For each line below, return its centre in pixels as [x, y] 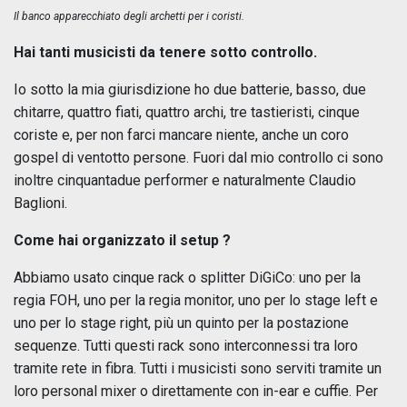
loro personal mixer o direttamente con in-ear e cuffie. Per [196, 392]
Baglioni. [40, 203]
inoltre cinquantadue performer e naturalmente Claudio [185, 181]
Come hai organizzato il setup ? [122, 241]
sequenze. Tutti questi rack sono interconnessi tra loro [186, 346]
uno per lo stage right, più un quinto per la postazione [181, 323]
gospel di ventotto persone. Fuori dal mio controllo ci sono [199, 158]
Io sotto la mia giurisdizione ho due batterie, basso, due [190, 90]
